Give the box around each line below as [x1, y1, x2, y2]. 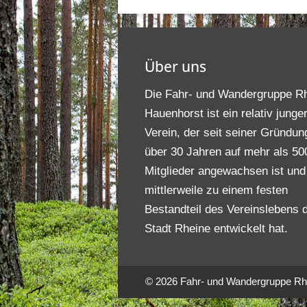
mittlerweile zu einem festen [145, 184, 288, 197]
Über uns [145, 57, 207, 76]
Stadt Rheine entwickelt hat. [145, 222, 288, 235]
